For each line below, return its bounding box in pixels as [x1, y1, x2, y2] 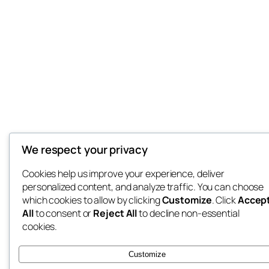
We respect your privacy [22, 141, 148, 157]
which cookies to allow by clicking [22, 193, 162, 207]
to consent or [33, 206, 94, 220]
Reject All [93, 206, 138, 220]
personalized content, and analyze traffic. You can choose [22, 180, 264, 193]
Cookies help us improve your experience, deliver [22, 166, 225, 180]
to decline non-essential [137, 206, 240, 220]
